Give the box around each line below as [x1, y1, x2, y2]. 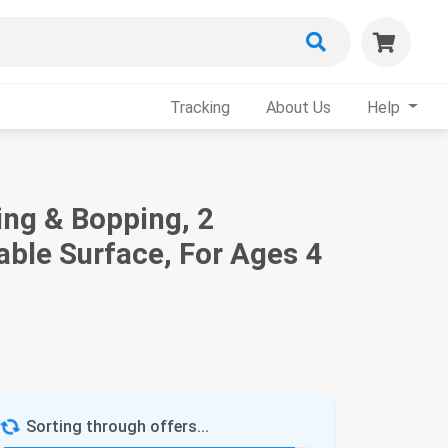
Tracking [170, 97, 231, 117]
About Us [266, 97, 332, 117]
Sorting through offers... [26, 417, 209, 436]
